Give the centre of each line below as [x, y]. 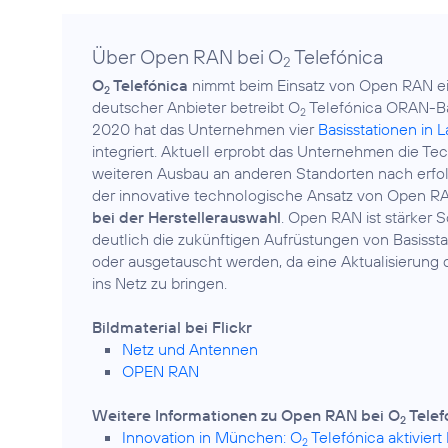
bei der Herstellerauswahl [186, 217]
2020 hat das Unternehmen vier [205, 129]
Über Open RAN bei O [187, 56]
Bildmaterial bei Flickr [172, 327]
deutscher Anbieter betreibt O [196, 107]
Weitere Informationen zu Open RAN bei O [246, 415]
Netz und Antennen [190, 349]
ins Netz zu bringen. [159, 283]
